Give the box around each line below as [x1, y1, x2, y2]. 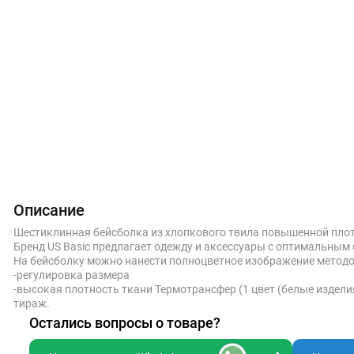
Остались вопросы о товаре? [29, 314, 220, 331]
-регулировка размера [13, 269, 130, 281]
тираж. [13, 297, 50, 310]
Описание [13, 201, 85, 220]
